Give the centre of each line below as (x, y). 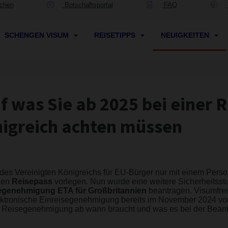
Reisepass (32, 182)
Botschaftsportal (88, 5)
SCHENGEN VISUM (37, 35)
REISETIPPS (116, 35)
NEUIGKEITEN (186, 35)
